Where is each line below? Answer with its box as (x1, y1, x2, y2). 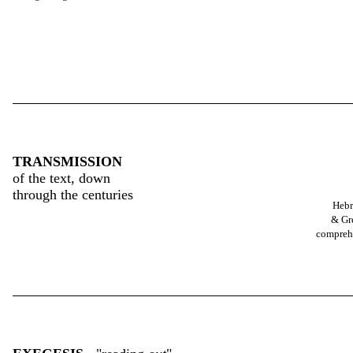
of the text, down (13, 169, 110, 186)
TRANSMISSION (13, 153, 122, 169)
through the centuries (13, 186, 133, 203)
